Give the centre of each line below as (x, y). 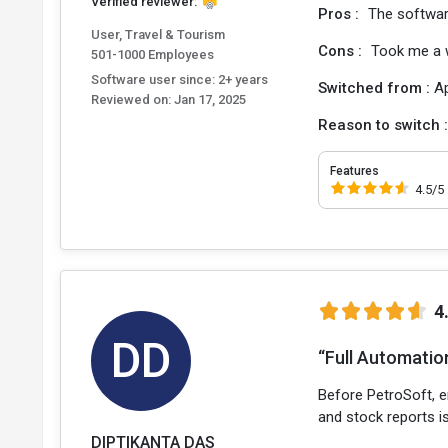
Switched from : (376, 88)
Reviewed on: (131, 99)
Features (355, 171)
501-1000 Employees (152, 54)
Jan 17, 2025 (208, 99)
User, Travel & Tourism (158, 34)
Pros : (341, 14)
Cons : (342, 51)
